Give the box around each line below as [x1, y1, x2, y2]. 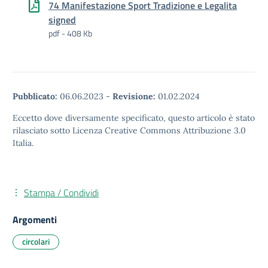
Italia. [13, 138, 33, 148]
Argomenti [13, 212, 57, 227]
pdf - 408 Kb [48, 27, 92, 39]
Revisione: [112, 91, 156, 102]
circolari [22, 235, 50, 248]
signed [48, 13, 76, 27]
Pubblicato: [13, 91, 57, 102]
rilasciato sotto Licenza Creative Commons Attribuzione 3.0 [13, 125, 246, 136]
